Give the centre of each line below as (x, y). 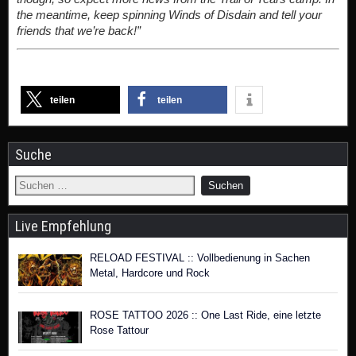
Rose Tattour (119, 330)
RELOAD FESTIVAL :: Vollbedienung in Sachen (200, 257)
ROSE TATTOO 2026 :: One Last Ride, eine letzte (205, 315)
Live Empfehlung (63, 226)
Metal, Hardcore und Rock (150, 273)
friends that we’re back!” (79, 31)
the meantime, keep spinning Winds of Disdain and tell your (169, 15)
